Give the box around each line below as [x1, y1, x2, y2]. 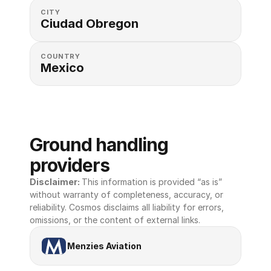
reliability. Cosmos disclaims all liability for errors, [30, 202, 224, 212]
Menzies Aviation [67, 240, 142, 251]
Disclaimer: [30, 177, 82, 187]
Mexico [41, 60, 84, 75]
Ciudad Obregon [41, 16, 139, 31]
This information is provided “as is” [82, 177, 222, 187]
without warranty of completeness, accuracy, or [30, 189, 223, 200]
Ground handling [30, 134, 168, 155]
